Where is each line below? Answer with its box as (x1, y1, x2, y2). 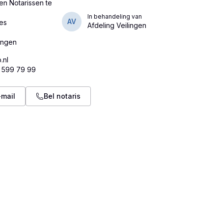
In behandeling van (87, 13, 142, 20)
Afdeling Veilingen (87, 21, 146, 29)
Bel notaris (44, 92, 81, 100)
